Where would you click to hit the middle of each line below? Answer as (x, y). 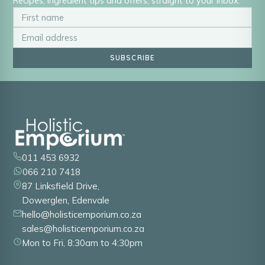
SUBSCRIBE (132, 57)
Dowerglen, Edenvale (66, 201)
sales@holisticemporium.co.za (83, 229)
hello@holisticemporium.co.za (82, 215)
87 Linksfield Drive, (61, 186)
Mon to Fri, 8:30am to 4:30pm (82, 243)
